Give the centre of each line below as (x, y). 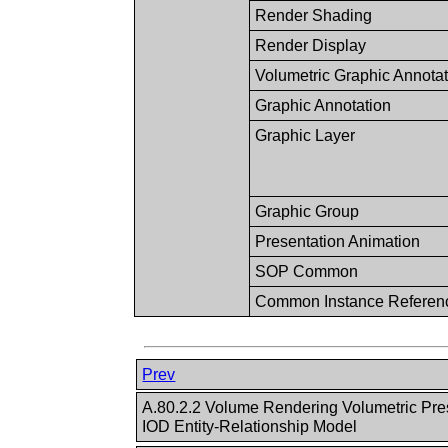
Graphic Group (307, 211)
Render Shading (314, 15)
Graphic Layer (305, 135)
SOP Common (307, 271)
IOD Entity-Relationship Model (252, 427)
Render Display (311, 45)
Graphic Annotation (323, 105)
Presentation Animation (338, 241)
